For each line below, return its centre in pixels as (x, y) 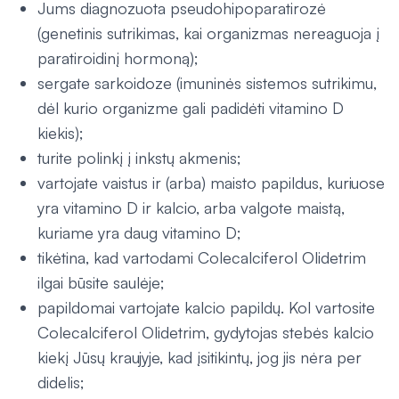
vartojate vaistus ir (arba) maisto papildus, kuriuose (211, 183)
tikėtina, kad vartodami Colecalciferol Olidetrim (202, 257)
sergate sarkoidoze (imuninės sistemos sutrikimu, (207, 83)
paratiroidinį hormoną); (118, 58)
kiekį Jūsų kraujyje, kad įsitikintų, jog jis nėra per (199, 357)
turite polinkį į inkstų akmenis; (139, 158)
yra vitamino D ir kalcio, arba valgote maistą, (191, 208)
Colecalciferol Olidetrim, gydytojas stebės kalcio (206, 332)
